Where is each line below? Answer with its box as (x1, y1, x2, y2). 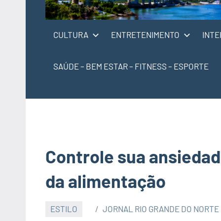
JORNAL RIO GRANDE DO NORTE (103, 204, 220, 214)
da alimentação (45, 170, 166, 191)
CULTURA (53, 29, 88, 39)
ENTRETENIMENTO (111, 29, 180, 39)
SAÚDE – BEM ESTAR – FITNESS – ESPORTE (53, 61, 209, 71)
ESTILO (50, 204, 78, 214)
